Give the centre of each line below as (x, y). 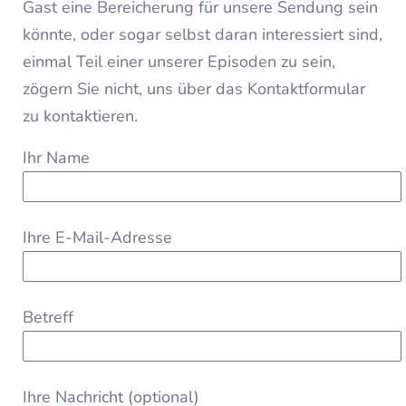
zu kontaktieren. (80, 116)
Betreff (48, 318)
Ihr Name (56, 158)
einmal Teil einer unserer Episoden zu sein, (179, 62)
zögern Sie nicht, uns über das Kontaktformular (194, 89)
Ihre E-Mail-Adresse (97, 238)
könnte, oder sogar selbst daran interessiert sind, (203, 35)
